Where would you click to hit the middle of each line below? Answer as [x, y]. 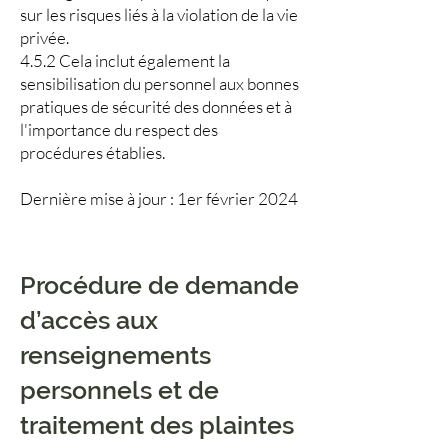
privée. [44, 37]
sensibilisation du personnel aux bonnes [159, 83]
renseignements [115, 355]
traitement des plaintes [157, 425]
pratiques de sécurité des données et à [156, 106]
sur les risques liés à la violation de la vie [159, 14]
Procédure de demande [159, 285]
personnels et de [119, 390]
